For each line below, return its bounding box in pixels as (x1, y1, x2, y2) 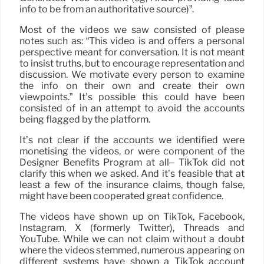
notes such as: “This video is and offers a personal (19, 35, 245, 47)
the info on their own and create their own (19, 80, 245, 92)
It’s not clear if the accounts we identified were (19, 134, 245, 146)
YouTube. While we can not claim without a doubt (19, 233, 245, 245)
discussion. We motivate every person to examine (19, 69, 245, 81)
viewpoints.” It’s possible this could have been (19, 91, 245, 103)
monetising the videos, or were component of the (19, 146, 245, 157)
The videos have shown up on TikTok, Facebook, (19, 211, 245, 223)
